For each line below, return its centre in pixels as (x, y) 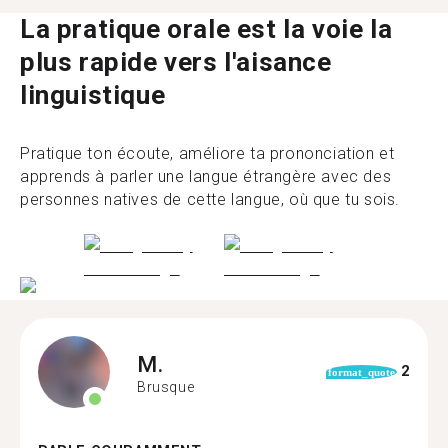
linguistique (93, 95)
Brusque (166, 387)
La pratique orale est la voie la (206, 29)
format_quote (361, 371)
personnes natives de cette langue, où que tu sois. (210, 199)
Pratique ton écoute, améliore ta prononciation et (207, 153)
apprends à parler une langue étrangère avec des (206, 176)
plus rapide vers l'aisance (176, 62)
